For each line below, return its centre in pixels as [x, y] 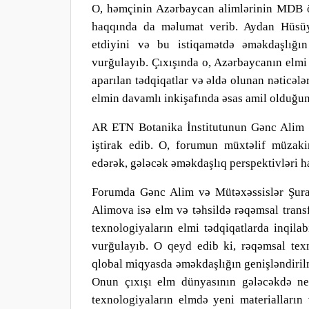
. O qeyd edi [179, 246]
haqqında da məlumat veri [160, 27]
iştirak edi [118, 145]
